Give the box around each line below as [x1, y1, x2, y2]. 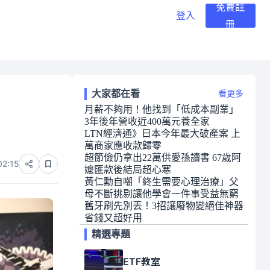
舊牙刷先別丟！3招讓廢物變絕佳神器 [84, 201, 243, 211]
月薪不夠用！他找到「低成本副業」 [84, 104, 239, 115]
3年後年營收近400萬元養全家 [84, 116, 210, 127]
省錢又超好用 [84, 213, 142, 223]
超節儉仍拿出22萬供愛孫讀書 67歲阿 [84, 152, 241, 163]
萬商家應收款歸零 [84, 140, 162, 151]
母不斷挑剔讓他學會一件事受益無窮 [84, 189, 239, 199]
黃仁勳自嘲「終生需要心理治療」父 [84, 177, 239, 187]
